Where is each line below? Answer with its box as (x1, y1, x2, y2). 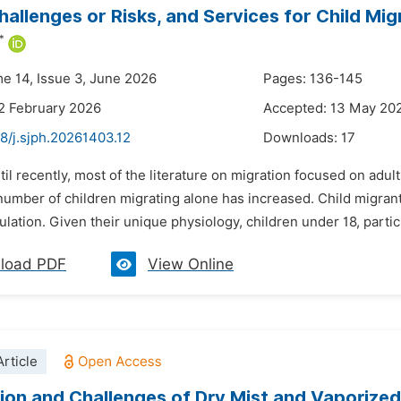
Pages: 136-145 (263, 71, 363, 87)
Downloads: (263, 130, 341, 146)
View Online (148, 255, 234, 273)
